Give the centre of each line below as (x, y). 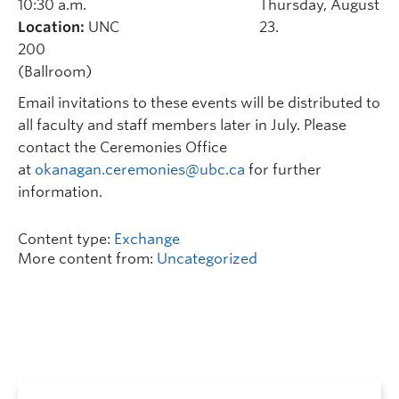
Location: (51, 27)
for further (283, 170)
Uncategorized (207, 259)
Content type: (66, 239)
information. (60, 192)
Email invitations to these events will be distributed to (199, 103)
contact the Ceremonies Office (122, 147)
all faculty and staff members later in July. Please (182, 125)
